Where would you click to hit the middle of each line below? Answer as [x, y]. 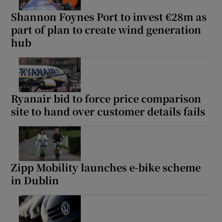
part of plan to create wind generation [106, 29]
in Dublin [35, 180]
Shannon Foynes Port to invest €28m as [109, 16]
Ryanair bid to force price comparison [106, 98]
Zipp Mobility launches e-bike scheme [106, 167]
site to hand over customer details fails [108, 111]
